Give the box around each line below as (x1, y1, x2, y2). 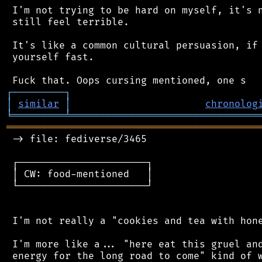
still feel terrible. (6, 16, 129, 28)
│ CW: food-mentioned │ (6, 168, 153, 180)
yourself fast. (6, 51, 94, 63)
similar (18, 98, 59, 110)
